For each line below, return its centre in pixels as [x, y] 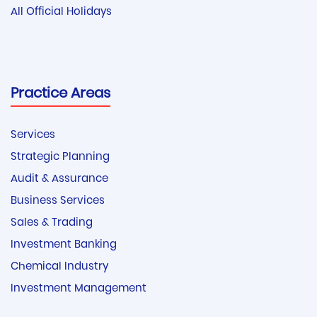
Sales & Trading [52, 224]
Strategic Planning [60, 158]
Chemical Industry [59, 267]
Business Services [58, 202]
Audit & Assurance [59, 180]
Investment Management [79, 289]
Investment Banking [64, 246]
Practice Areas [60, 94]
